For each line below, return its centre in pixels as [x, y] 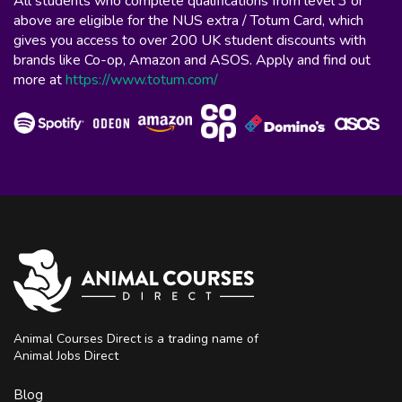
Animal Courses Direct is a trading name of [136, 338]
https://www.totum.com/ [142, 79]
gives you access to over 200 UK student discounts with [190, 40]
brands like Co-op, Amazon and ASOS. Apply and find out [192, 60]
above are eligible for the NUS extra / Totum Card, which [188, 20]
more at [39, 79]
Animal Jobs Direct [66, 355]
